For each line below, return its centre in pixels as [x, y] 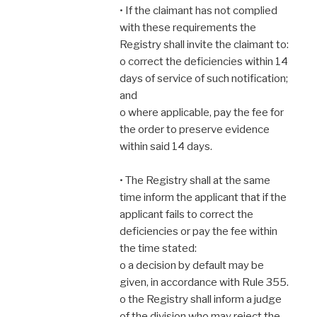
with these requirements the [188, 27]
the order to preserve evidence [195, 129]
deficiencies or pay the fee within [198, 231]
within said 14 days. [166, 146]
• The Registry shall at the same [195, 180]
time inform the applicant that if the [203, 197]
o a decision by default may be [192, 265]
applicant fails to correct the [186, 214]
